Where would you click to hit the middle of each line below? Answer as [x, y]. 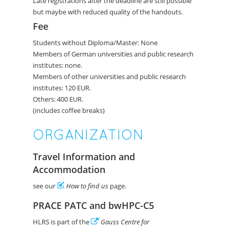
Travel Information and [84, 157]
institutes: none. [57, 65]
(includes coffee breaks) [69, 111]
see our [45, 186]
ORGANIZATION [88, 135]
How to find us [87, 186]
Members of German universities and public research [113, 54]
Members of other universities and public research [109, 77]
